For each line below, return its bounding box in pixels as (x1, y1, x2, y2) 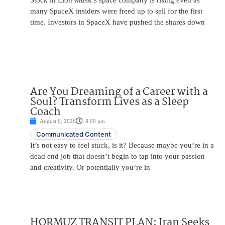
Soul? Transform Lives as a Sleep (30, 93, 189, 111)
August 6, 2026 (40, 118, 76, 125)
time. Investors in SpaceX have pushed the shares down (30, 18, 205, 27)
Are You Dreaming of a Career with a (30, 83, 208, 101)
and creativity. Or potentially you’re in (30, 163, 150, 172)
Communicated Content (36, 130, 111, 139)
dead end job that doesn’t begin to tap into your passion (30, 152, 205, 161)
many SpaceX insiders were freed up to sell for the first (30, 7, 202, 16)
